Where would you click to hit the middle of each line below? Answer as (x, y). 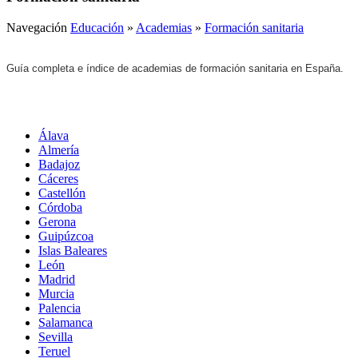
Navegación (38, 27)
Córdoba (60, 207)
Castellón (62, 193)
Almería (59, 149)
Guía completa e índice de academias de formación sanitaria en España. (175, 68)
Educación (97, 27)
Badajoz (59, 164)
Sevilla (56, 336)
